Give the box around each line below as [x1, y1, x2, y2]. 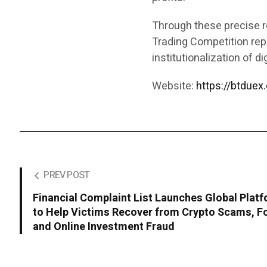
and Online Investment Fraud [33, 219, 175, 235]
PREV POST [44, 168, 90, 182]
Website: [152, 78, 197, 94]
